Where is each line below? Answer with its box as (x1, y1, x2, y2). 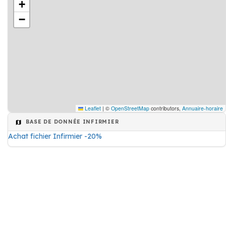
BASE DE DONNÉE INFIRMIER (24, 118, 119, 125)
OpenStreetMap (111, 104, 149, 112)
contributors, (149, 104, 182, 112)
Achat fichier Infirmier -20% (8, 132, 102, 141)
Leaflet (83, 104, 101, 112)
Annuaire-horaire (182, 104, 223, 112)
